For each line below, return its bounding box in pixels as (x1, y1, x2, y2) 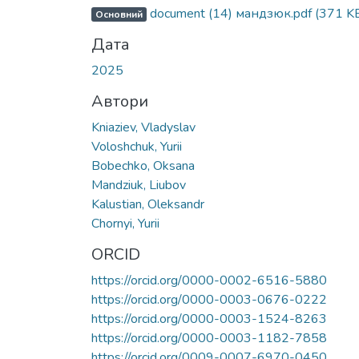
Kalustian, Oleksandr (91, 195, 204, 213)
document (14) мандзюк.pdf (146, 4, 315, 22)
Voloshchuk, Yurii (91, 137, 182, 155)
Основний (95, 7, 143, 21)
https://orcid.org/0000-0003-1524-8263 (91, 309, 327, 328)
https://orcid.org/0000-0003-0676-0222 (91, 290, 327, 309)
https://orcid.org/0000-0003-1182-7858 (91, 329, 327, 347)
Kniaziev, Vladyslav (91, 118, 196, 136)
